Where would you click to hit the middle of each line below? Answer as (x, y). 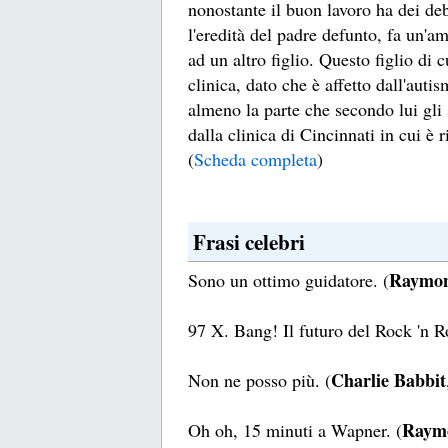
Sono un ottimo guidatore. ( (288, 280)
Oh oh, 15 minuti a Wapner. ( (295, 430)
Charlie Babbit (388, 380)
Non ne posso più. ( (259, 380)
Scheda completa (255, 159)
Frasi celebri (249, 242)
